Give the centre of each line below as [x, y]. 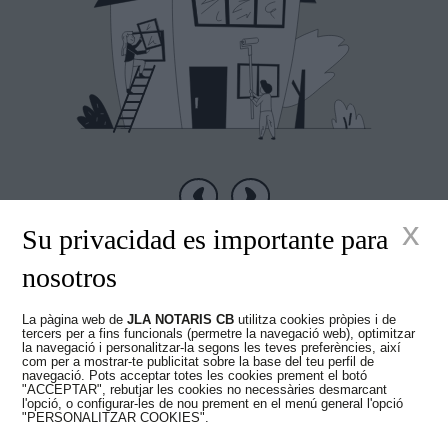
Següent [283, 208]
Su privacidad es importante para [205, 239]
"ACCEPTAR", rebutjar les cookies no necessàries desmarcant [205, 389]
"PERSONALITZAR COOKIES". [116, 417]
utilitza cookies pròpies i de [315, 319]
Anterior [228, 208]
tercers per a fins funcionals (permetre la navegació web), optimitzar [219, 333]
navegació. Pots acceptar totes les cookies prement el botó [195, 375]
